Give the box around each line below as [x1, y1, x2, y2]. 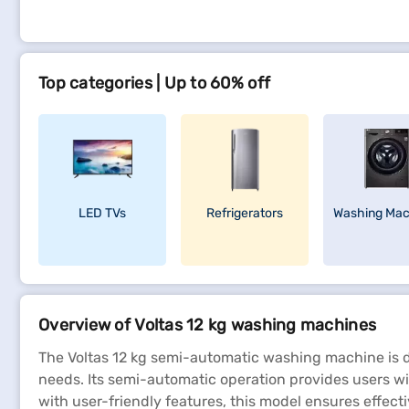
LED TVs [79, 205, 126, 221]
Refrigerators [206, 205, 283, 221]
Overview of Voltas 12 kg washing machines [38, 315, 377, 335]
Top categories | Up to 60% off [38, 73, 271, 93]
